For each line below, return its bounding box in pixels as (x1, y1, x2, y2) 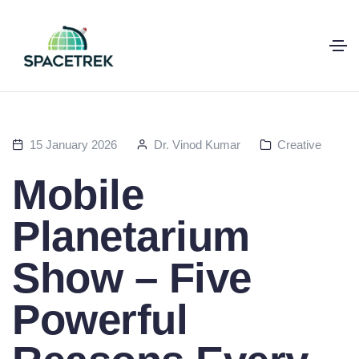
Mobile (12, 171, 143, 218)
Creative (277, 138, 321, 151)
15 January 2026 (30, 138, 117, 151)
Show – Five (12, 254, 252, 301)
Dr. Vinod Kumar (154, 138, 240, 151)
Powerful (12, 296, 188, 343)
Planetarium (12, 212, 250, 260)
